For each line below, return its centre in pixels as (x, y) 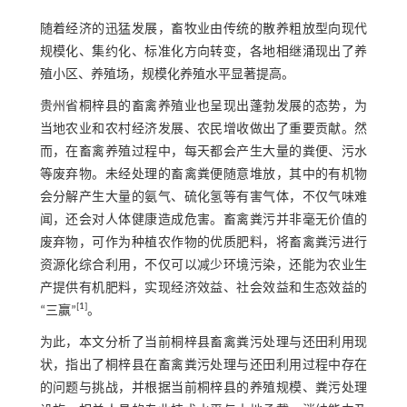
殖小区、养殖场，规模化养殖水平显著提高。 (167, 74)
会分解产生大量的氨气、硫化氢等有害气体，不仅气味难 (203, 197)
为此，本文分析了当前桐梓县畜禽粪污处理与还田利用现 (203, 342)
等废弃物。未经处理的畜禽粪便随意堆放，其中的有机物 (203, 174)
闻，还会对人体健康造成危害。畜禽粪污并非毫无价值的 (203, 220)
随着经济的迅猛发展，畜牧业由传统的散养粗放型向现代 (203, 29)
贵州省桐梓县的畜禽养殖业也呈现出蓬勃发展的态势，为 (203, 106)
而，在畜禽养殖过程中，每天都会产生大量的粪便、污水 (203, 152)
